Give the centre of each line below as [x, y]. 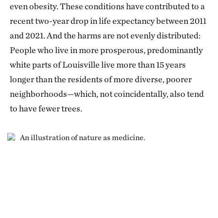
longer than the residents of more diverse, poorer [101, 79]
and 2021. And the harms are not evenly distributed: [105, 36]
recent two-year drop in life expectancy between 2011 [108, 21]
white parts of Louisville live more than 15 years [98, 65]
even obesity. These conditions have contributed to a [107, 6]
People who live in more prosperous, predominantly [106, 50]
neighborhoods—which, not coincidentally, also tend [107, 94]
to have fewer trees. [46, 109]
